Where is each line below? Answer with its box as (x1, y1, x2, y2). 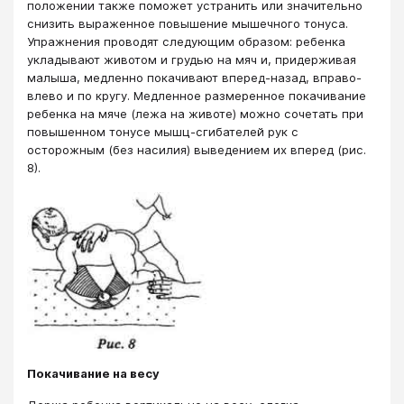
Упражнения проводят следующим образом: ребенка (27, 34, 345, 50)
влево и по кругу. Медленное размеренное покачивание (27, 88, 366, 104)
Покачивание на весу (27, 366, 160, 381)
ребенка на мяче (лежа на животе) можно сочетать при (27, 106, 363, 122)
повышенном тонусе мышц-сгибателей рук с (27, 124, 298, 140)
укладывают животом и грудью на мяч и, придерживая (27, 52, 356, 68)
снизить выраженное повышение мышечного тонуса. (27, 16, 348, 32)
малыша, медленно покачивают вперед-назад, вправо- (27, 70, 362, 86)
